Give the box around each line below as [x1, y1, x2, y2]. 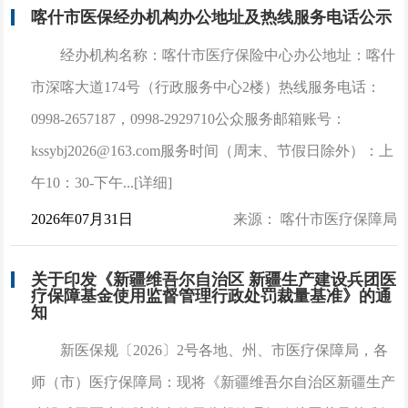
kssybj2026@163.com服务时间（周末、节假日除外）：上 [31, 142, 394, 158]
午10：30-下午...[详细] [31, 174, 173, 190]
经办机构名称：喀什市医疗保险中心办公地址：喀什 [60, 46, 396, 63]
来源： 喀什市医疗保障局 [232, 210, 397, 227]
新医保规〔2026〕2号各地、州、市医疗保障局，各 [60, 342, 389, 358]
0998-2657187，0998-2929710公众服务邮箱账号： [31, 110, 347, 127]
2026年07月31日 [31, 210, 134, 227]
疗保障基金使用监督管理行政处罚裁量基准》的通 [31, 286, 393, 305]
